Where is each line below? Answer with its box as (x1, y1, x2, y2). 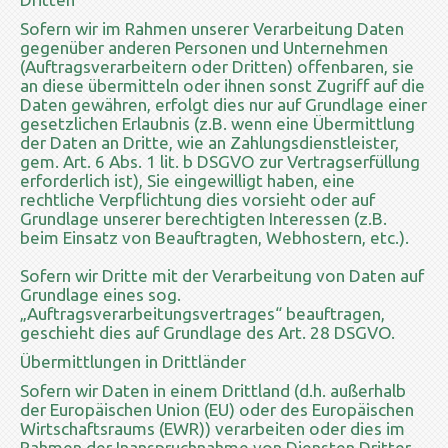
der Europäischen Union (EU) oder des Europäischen (20, 399, 414, 419)
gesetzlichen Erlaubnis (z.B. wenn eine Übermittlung (20, 113, 415, 133)
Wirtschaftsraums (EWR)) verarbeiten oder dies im (20, 418, 405, 438)
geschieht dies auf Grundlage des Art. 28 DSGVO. (20, 322, 395, 342)
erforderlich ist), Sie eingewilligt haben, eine (20, 170, 355, 190)
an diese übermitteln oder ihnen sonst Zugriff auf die (20, 75, 425, 95)
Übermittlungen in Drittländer (20, 351, 246, 371)
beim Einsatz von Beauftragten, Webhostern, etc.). (20, 227, 409, 247)
